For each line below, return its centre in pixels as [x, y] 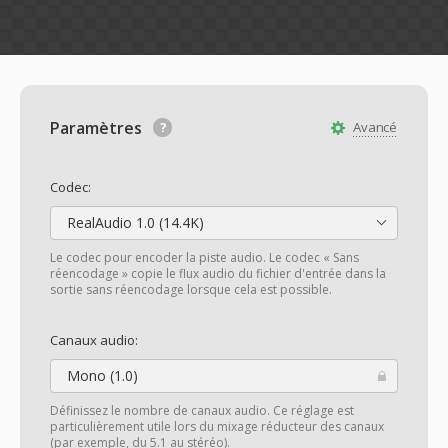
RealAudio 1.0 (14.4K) [133, 222]
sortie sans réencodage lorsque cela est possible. [191, 289]
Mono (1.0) [100, 375]
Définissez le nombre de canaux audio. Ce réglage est [202, 410]
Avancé [375, 127]
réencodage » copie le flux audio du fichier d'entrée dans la [218, 273]
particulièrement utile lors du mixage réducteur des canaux [217, 426]
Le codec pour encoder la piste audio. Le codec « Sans [204, 257]
